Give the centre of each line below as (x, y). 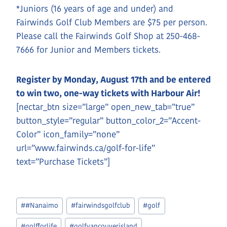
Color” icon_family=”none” (68, 135)
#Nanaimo (42, 206)
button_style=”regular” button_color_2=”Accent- (108, 121)
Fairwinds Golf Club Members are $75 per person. (112, 23)
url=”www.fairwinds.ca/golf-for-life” (86, 148)
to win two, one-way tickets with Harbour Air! (108, 94)
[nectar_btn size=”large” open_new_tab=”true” (105, 107)
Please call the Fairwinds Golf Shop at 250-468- (108, 36)
